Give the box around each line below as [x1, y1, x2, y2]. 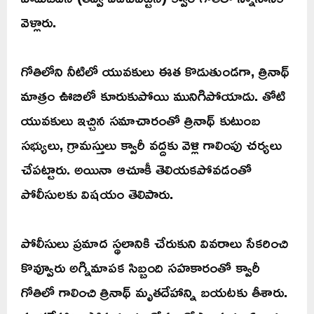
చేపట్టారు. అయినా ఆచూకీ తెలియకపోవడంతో [21, 154, 252, 183]
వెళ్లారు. [21, 7, 56, 36]
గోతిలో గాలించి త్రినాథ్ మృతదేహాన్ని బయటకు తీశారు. [21, 277, 287, 306]
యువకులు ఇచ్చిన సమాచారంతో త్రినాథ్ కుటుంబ [21, 105, 260, 134]
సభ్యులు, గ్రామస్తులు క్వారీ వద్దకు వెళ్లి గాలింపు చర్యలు [21, 130, 282, 158]
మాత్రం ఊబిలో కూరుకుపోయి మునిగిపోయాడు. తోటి [21, 81, 285, 109]
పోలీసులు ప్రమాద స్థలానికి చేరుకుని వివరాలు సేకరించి [21, 228, 288, 257]
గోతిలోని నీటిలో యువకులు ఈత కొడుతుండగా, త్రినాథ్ [21, 56, 289, 85]
